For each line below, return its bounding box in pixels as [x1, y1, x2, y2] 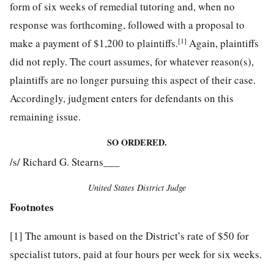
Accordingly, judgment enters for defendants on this [10, 91, 234, 105]
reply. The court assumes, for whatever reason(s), [43, 54, 254, 68]
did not [10, 54, 43, 68]
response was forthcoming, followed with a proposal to [10, 17, 245, 32]
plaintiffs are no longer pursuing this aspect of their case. [10, 72, 256, 87]
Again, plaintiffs [187, 35, 259, 50]
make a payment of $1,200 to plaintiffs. [10, 35, 178, 50]
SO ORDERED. [107, 135, 167, 149]
